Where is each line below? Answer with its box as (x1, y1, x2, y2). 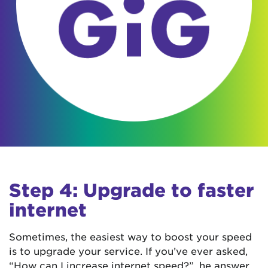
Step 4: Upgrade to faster (9, 178, 254, 200)
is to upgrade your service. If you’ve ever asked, (9, 244, 248, 257)
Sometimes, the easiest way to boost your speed (9, 230, 252, 242)
